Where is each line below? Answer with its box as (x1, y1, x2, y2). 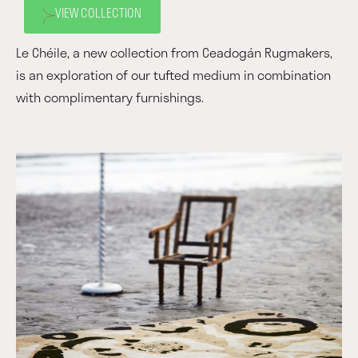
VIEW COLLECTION (55, 2, 141, 22)
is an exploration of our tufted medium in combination (16, 65, 331, 86)
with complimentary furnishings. (16, 87, 204, 108)
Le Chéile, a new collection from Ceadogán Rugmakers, (16, 42, 332, 63)
